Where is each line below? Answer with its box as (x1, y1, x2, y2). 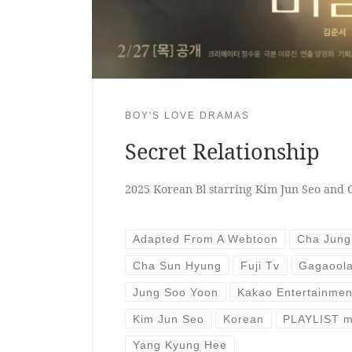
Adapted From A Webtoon (132, 233, 278, 246)
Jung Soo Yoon (132, 285, 218, 299)
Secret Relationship (125, 136, 320, 166)
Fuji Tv (240, 258, 280, 272)
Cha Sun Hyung (132, 258, 222, 272)
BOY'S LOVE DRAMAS (125, 109, 250, 121)
